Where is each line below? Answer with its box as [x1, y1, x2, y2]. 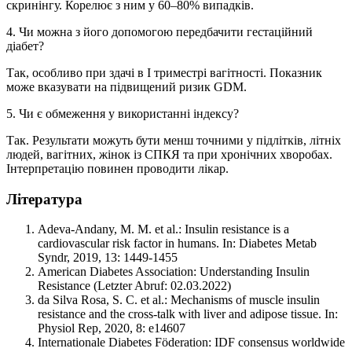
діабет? [6, 38, 44, 53]
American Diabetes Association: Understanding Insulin [38, 265, 310, 279]
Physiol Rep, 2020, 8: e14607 [38, 321, 185, 335]
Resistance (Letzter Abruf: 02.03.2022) [38, 279, 231, 293]
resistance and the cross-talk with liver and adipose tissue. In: [38, 307, 338, 321]
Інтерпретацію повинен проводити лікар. [6, 161, 229, 175]
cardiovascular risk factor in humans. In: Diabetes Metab [38, 236, 317, 251]
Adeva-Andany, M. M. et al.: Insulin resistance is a [38, 222, 289, 236]
